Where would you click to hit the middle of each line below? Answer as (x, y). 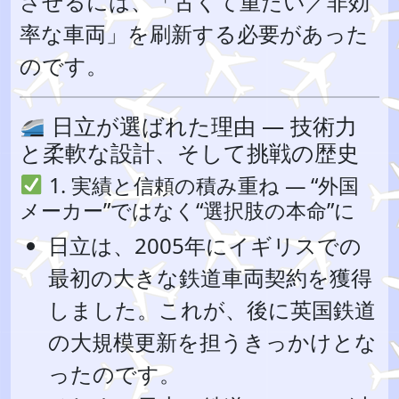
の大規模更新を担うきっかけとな (212, 342)
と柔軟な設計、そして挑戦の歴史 (189, 152)
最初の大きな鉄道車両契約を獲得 (210, 277)
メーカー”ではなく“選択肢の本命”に (187, 210)
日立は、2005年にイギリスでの (205, 245)
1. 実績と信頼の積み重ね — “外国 (201, 185)
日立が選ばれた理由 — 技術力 (201, 126)
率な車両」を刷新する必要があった (194, 33)
